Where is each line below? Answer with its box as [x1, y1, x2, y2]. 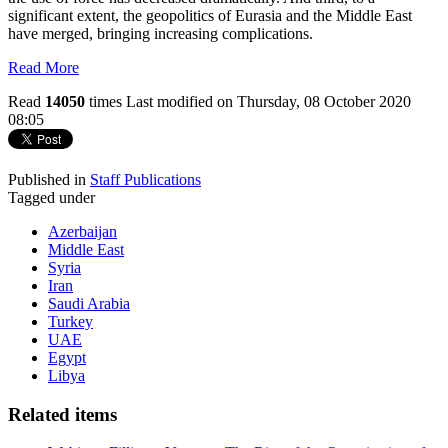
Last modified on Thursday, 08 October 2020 [126, 92, 411, 110]
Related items [8, 403, 117, 425]
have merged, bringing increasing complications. [8, 24, 317, 42]
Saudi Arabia [48, 294, 130, 312]
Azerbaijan [48, 222, 117, 240]
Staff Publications [90, 170, 201, 188]
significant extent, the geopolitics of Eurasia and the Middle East [8, 6, 412, 24]
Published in [8, 170, 86, 188]
